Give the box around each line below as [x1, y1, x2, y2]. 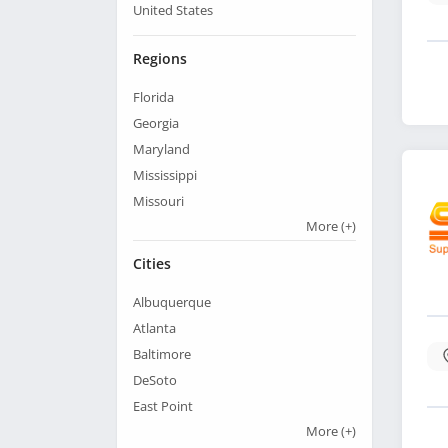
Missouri [133, 192, 184, 211]
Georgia [133, 114, 179, 133]
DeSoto [133, 371, 177, 390]
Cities [133, 254, 171, 274]
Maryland [133, 140, 190, 159]
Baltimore [133, 345, 191, 364]
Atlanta [133, 319, 176, 338]
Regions [133, 49, 187, 69]
